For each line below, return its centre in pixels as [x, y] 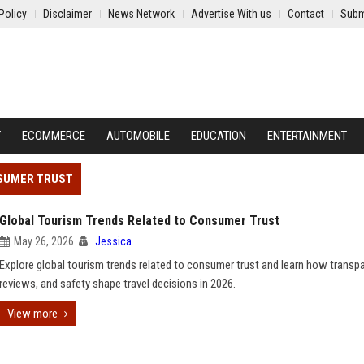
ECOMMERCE [54, 136]
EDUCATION [219, 136]
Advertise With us [231, 14]
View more [32, 314]
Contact [306, 14]
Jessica [113, 241]
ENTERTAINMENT [307, 136]
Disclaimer [67, 14]
